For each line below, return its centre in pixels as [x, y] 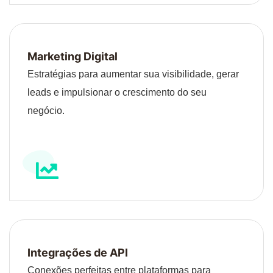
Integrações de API [78, 252]
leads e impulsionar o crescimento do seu [117, 92]
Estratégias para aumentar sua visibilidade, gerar [133, 74]
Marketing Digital [73, 56]
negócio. [46, 110]
